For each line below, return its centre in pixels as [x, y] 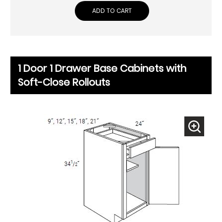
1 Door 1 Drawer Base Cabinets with [102, 69]
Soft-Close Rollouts [64, 83]
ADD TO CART [112, 11]
